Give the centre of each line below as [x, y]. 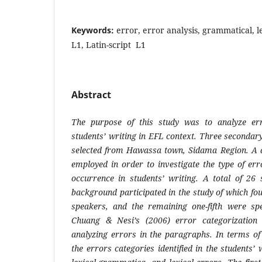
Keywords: [94, 30]
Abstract [91, 94]
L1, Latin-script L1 [108, 44]
